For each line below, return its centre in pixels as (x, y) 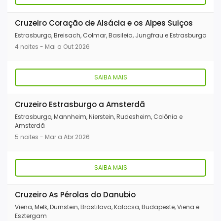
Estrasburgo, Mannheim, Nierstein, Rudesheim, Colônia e (99, 117)
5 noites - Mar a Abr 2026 (52, 137)
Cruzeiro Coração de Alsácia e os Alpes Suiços (104, 23)
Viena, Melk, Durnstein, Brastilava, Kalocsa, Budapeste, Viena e (107, 207)
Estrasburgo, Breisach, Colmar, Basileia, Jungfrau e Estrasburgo (110, 36)
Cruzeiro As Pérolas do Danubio (75, 195)
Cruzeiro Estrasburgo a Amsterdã (80, 105)
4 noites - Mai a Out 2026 (52, 47)
